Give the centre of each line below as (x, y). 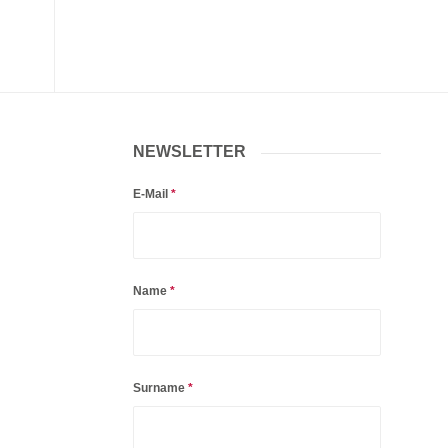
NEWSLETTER (189, 152)
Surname (160, 387)
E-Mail (151, 193)
